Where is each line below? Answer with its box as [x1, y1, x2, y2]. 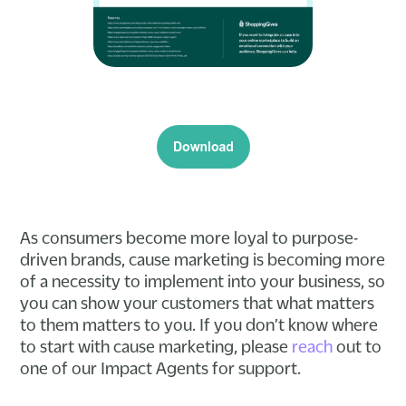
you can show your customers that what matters [20, 293, 375, 312]
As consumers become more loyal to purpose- [20, 227, 359, 246]
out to [333, 336, 382, 355]
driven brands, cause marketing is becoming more [20, 249, 386, 268]
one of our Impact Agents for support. [20, 358, 302, 377]
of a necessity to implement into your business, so [20, 271, 386, 290]
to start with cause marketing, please [20, 336, 293, 355]
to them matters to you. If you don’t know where [20, 314, 379, 333]
